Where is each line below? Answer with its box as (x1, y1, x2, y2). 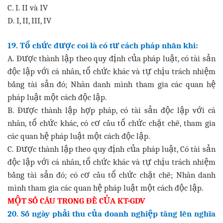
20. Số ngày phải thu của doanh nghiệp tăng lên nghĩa (7, 208, 216, 219)
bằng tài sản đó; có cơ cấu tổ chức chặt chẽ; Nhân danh (7, 169, 216, 180)
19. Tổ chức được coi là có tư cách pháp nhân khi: (7, 40, 198, 50)
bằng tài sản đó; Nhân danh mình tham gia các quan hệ (7, 79, 216, 89)
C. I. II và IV (7, 2, 48, 12)
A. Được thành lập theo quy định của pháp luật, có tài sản (7, 53, 216, 63)
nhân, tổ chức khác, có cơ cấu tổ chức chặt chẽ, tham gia (7, 117, 216, 128)
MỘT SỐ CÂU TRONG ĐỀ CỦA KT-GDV (7, 195, 145, 206)
